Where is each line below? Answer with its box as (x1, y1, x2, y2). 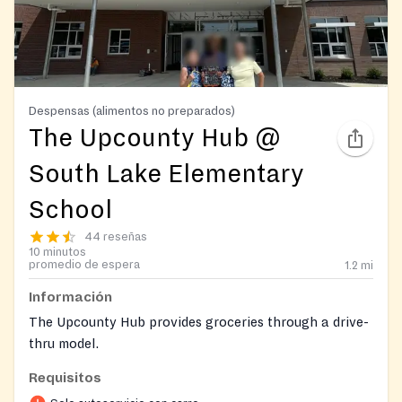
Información (29, 289, 112, 304)
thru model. (29, 336, 99, 351)
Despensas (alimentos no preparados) (29, 103, 235, 118)
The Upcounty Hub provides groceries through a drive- (29, 314, 369, 329)
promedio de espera (29, 258, 140, 271)
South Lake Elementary (29, 160, 304, 188)
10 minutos (29, 245, 86, 258)
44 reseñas (84, 230, 147, 243)
